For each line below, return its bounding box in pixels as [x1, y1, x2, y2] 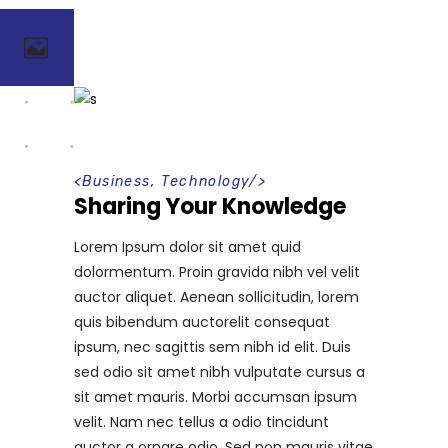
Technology [161, 172, 250, 190]
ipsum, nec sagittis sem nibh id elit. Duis [74, 336, 351, 357]
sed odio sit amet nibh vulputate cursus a [74, 361, 365, 382]
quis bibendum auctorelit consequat [74, 311, 330, 332]
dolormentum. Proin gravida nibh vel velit [74, 261, 360, 282]
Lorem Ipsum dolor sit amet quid [74, 236, 301, 257]
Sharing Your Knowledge [74, 190, 346, 222]
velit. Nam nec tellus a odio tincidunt [74, 411, 329, 432]
